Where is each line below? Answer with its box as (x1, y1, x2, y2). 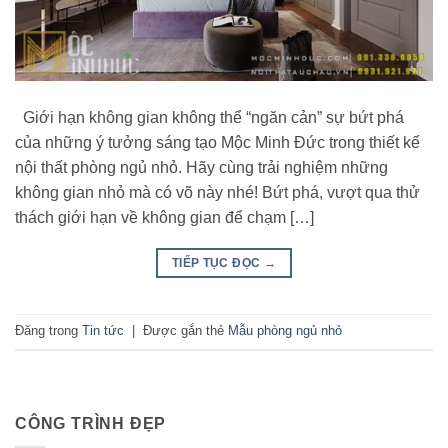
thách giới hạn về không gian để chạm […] (15, 208, 314, 226)
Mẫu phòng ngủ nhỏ (228, 323, 342, 339)
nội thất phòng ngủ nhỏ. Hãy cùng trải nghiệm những (15, 158, 388, 176)
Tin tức (82, 323, 124, 339)
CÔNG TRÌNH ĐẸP (15, 414, 167, 432)
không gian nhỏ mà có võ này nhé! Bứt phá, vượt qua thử (15, 183, 420, 201)
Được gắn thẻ (143, 323, 228, 339)
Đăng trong (15, 323, 82, 339)
